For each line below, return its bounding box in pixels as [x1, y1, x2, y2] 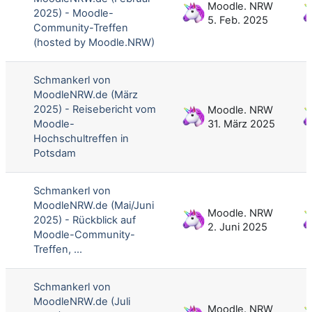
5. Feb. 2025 [208, 13, 268, 26]
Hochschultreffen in [33, 132, 129, 145]
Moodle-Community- [33, 228, 135, 241]
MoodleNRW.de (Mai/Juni [33, 198, 154, 212]
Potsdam [33, 146, 76, 159]
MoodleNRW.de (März [33, 88, 138, 101]
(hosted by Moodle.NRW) [33, 36, 155, 49]
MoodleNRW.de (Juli [33, 295, 130, 308]
